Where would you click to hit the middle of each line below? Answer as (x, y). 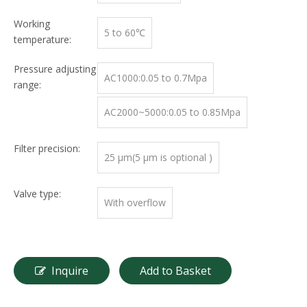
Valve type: (37, 194)
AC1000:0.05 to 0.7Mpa (156, 78)
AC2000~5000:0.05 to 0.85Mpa (172, 112)
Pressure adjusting (55, 69)
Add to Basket (175, 271)
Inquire (70, 271)
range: (27, 85)
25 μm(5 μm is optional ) (158, 157)
